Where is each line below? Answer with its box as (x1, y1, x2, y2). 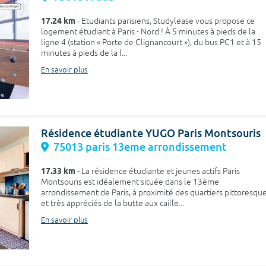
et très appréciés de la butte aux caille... (41, 198, 184, 208)
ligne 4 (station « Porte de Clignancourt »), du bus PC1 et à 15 (41, 37, 261, 48)
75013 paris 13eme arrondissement (53, 140, 227, 154)
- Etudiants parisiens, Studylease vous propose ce (75, 16, 255, 27)
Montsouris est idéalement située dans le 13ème (41, 176, 219, 187)
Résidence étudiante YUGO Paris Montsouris (41, 126, 261, 140)
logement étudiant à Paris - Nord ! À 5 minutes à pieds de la (41, 27, 255, 37)
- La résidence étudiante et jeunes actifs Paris (75, 166, 240, 176)
